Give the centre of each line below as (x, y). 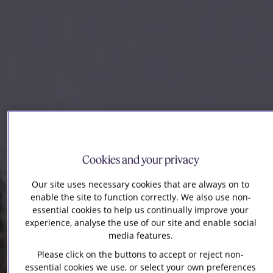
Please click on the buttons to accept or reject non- (141, 255)
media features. (140, 236)
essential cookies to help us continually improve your (141, 210)
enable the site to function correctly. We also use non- (140, 197)
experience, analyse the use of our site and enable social (140, 223)
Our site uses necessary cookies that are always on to (141, 185)
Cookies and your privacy (140, 160)
